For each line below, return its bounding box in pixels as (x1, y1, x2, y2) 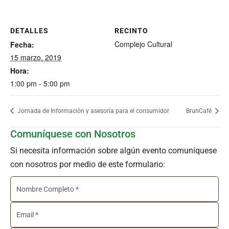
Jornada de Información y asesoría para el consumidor (16, 107, 169, 115)
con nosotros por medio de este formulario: (10, 159, 165, 170)
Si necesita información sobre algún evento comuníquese (10, 146, 217, 156)
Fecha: (10, 39, 34, 50)
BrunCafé (186, 107, 213, 115)
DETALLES (10, 27, 49, 35)
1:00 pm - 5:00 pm (10, 78, 70, 89)
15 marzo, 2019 (10, 52, 61, 63)
